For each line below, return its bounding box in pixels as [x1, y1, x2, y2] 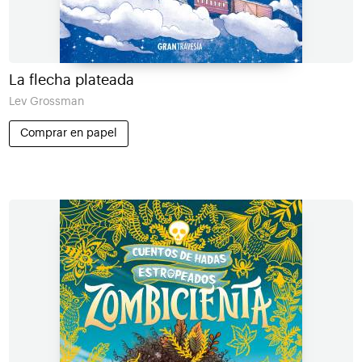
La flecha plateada [8, 72, 134, 87]
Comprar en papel [19, 128, 117, 139]
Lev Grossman [8, 95, 84, 108]
